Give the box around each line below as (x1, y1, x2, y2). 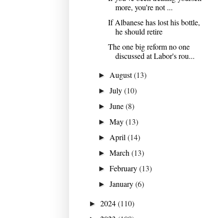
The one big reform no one (108, 41, 190, 52)
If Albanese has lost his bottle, (108, 17, 200, 27)
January (109, 178, 136, 189)
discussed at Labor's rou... (115, 50, 195, 61)
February (109, 163, 140, 173)
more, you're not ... (115, 1, 173, 12)
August (109, 69, 134, 80)
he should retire (115, 26, 163, 36)
